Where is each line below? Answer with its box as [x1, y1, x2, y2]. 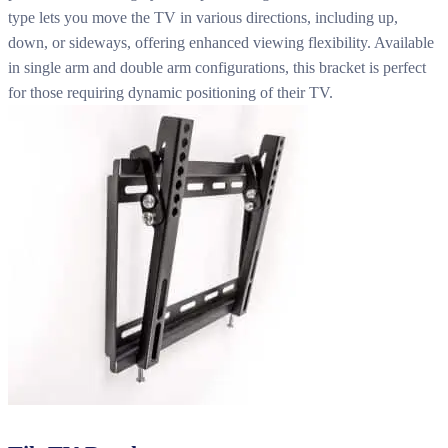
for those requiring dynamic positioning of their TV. [8, 83, 333, 101]
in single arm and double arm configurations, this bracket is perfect [8, 58, 426, 76]
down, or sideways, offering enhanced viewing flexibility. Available [8, 33, 434, 51]
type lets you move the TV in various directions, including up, [8, 8, 398, 26]
